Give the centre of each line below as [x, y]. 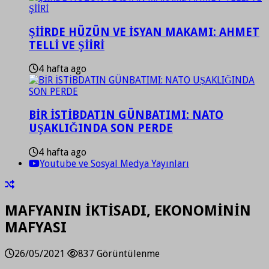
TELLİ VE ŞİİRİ [67, 45]
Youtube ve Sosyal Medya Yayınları [114, 163]
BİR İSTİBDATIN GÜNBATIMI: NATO [126, 115]
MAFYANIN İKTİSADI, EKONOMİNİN [128, 210]
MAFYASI [36, 227]
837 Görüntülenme [119, 253]
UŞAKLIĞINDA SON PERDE [101, 128]
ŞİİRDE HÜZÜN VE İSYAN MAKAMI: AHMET [144, 32]
